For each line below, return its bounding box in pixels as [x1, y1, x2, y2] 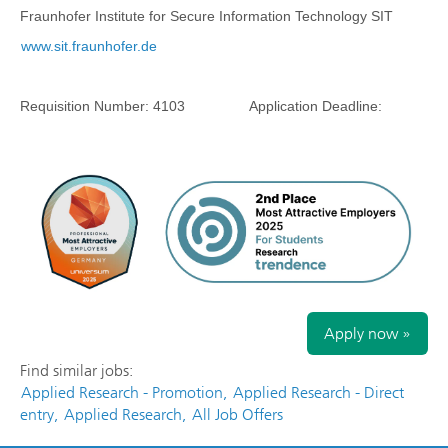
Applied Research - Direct [233, 383, 404, 402]
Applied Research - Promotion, [21, 383, 227, 402]
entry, [20, 405, 58, 424]
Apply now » [324, 324, 411, 343]
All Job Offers [192, 405, 283, 424]
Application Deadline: [185, 98, 382, 114]
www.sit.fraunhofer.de [21, 38, 157, 54]
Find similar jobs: [20, 361, 133, 380]
